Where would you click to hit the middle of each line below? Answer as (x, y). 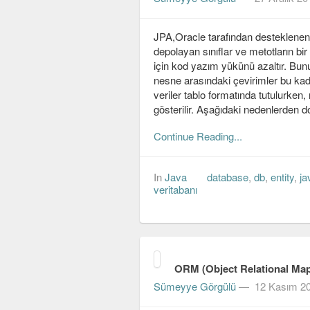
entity (282, 177)
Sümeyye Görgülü (195, 286)
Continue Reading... (198, 136)
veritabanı (175, 190)
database (228, 177)
